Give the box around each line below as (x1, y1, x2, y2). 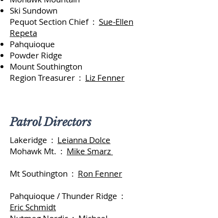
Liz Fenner (85, 72, 125, 83)
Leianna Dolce (57, 134, 110, 145)
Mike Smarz (67, 145, 113, 157)
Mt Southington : (10, 168, 78, 179)
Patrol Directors (10, 115, 91, 129)
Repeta (10, 27, 37, 38)
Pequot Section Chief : (10, 16, 99, 27)
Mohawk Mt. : (10, 145, 67, 157)
